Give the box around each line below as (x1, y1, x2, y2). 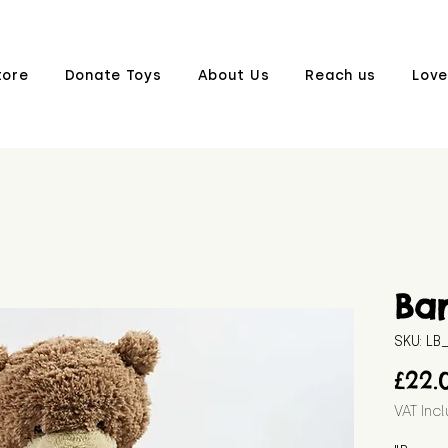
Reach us (305, 67, 377, 84)
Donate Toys (64, 67, 162, 84)
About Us (197, 67, 270, 84)
